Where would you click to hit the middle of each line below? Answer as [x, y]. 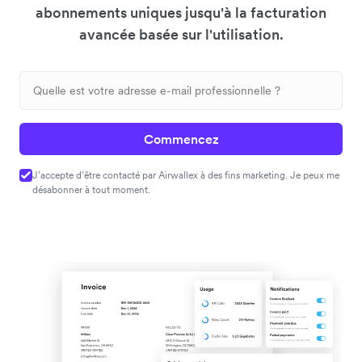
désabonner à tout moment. [91, 189]
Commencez [181, 139]
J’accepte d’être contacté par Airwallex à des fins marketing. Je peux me [186, 175]
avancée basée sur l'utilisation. [181, 34]
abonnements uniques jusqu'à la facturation [181, 13]
